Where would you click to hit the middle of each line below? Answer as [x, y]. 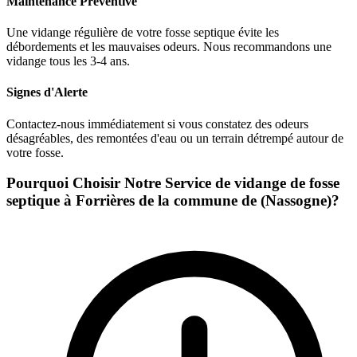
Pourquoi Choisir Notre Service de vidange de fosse [173, 183]
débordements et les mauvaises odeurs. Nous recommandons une [169, 47]
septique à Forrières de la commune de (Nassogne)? [173, 201]
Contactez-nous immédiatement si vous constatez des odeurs [157, 124]
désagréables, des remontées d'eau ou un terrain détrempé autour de [175, 138]
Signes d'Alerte [47, 92]
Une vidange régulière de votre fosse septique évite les [143, 33]
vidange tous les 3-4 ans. [68, 61]
